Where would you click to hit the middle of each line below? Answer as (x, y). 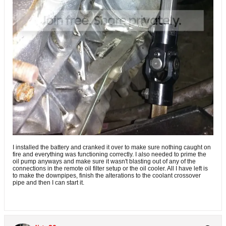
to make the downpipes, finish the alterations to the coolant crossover (107, 176)
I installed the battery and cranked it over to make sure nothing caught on (112, 148)
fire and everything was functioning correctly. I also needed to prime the (109, 155)
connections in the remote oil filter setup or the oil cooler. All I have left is (110, 169)
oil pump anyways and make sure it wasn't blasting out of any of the (104, 162)
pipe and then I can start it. (48, 183)
